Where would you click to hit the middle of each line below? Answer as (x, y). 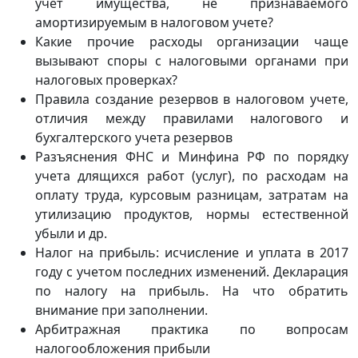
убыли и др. (71, 233)
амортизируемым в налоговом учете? (154, 22)
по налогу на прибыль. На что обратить (192, 291)
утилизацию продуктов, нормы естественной (192, 214)
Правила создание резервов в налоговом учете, (192, 99)
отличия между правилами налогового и (192, 118)
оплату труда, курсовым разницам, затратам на (192, 195)
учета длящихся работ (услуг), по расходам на (192, 176)
